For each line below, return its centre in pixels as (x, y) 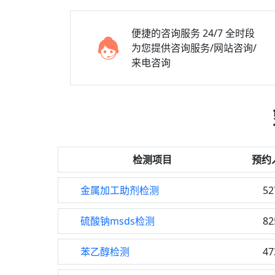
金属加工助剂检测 (120, 190)
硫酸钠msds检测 (118, 221)
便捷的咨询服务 (166, 33)
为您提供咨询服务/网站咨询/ (194, 48)
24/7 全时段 (229, 33)
